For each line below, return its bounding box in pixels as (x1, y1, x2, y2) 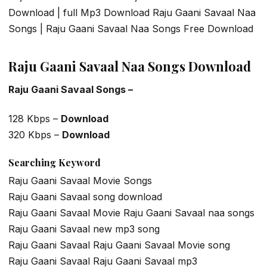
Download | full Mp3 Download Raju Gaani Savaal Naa (8, 7, 256, 19)
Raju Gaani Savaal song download (8, 190, 162, 203)
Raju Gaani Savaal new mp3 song (8, 222, 160, 235)
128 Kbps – (8, 113, 61, 125)
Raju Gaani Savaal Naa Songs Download (8, 57, 251, 75)
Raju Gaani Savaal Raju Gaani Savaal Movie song (8, 238, 230, 251)
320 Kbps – (8, 129, 62, 141)
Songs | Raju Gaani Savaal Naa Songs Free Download (8, 23, 253, 35)
